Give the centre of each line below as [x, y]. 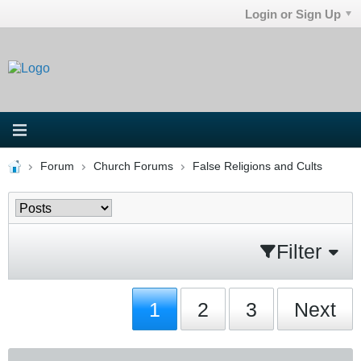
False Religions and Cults [257, 166]
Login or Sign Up [293, 14]
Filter [299, 251]
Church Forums [133, 166]
